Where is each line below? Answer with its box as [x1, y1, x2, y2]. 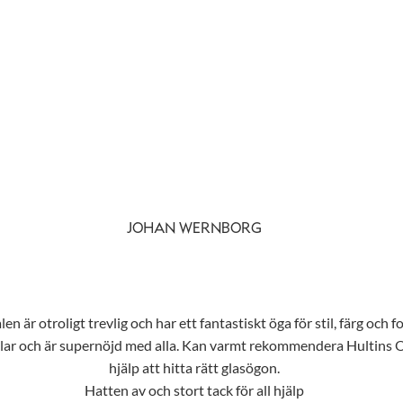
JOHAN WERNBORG [127, 222, 262, 237]
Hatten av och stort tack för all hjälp [85, 381, 304, 399]
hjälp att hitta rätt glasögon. [109, 359, 280, 377]
